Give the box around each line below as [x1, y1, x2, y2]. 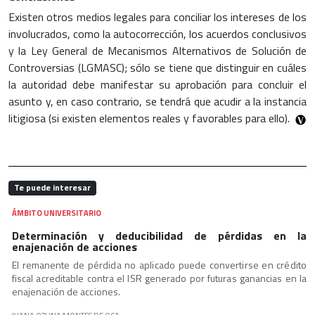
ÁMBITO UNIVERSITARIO [11, 206, 101, 219]
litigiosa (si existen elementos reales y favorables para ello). [8, 110, 290, 127]
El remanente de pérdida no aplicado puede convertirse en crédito [11, 257, 307, 272]
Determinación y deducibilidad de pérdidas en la [11, 226, 307, 244]
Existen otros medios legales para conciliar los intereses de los [8, 8, 307, 26]
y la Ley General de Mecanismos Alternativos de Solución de [8, 42, 307, 60]
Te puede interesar [13, 181, 91, 195]
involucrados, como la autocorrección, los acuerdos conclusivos [8, 25, 307, 43]
